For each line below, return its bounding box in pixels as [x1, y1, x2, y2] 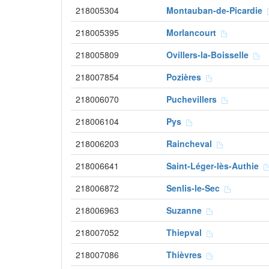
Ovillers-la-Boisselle [166, 49, 253, 61]
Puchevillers [166, 93, 222, 105]
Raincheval [166, 138, 217, 150]
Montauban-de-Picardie [166, 4, 267, 16]
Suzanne [166, 204, 207, 216]
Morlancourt [166, 26, 221, 38]
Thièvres [166, 249, 207, 261]
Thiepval [166, 226, 207, 238]
